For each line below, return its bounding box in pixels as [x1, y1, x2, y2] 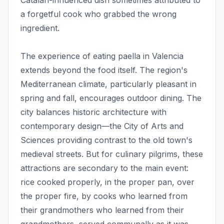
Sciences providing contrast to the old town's [20, 135, 192, 145]
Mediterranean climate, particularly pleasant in [20, 79, 196, 89]
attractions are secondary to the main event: [20, 163, 188, 173]
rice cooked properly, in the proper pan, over [20, 177, 194, 187]
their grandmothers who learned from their [20, 205, 184, 215]
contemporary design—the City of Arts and [20, 121, 183, 131]
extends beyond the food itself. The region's [20, 65, 187, 75]
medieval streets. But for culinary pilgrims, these [20, 149, 203, 159]
